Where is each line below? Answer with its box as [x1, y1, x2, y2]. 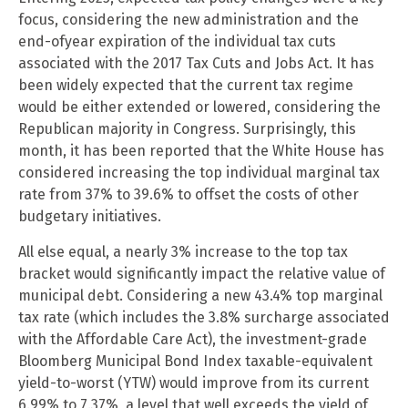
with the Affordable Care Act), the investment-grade [18, 331, 367, 348]
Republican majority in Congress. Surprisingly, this [18, 120, 356, 138]
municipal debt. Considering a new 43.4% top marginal [18, 287, 382, 304]
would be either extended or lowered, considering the [18, 98, 381, 116]
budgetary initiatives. [18, 208, 161, 225]
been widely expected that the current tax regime [18, 76, 353, 94]
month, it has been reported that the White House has [18, 142, 384, 159]
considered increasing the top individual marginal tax [18, 164, 380, 181]
